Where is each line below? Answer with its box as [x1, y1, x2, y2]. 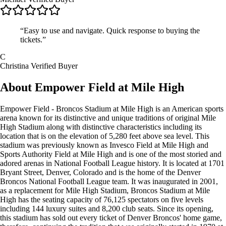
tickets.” [20, 35, 46, 44]
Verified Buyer [31, 62, 78, 71]
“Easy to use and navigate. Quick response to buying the [20, 26, 200, 35]
